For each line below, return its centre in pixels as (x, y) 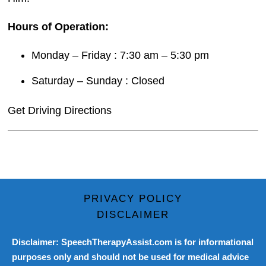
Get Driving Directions (60, 111)
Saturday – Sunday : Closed (98, 81)
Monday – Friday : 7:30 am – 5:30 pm (121, 56)
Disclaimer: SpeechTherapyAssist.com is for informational (133, 242)
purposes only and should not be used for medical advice (130, 257)
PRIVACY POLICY (133, 199)
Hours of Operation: (58, 27)
